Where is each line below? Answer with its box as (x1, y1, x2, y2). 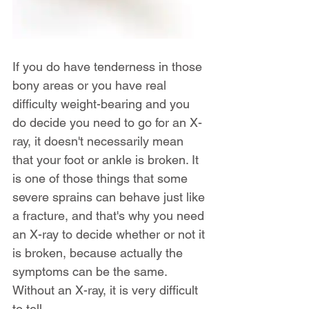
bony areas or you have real (12, 77, 170, 92)
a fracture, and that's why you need (12, 208, 208, 223)
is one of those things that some (12, 170, 191, 186)
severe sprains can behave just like (12, 189, 208, 204)
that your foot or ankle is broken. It (12, 152, 202, 167)
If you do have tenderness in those (12, 59, 206, 74)
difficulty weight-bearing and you (12, 96, 193, 111)
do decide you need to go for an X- (12, 114, 202, 130)
